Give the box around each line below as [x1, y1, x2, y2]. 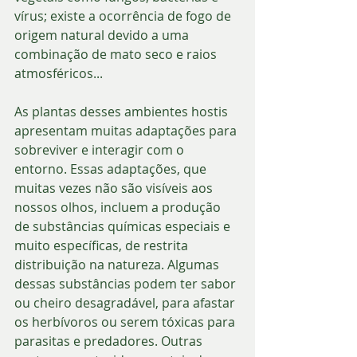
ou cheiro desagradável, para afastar [14, 293, 238, 312]
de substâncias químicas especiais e [14, 217, 233, 235]
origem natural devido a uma [14, 25, 192, 44]
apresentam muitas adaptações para [14, 121, 240, 139]
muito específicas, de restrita [14, 236, 191, 254]
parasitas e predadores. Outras [14, 331, 206, 350]
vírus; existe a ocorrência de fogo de [14, 6, 234, 25]
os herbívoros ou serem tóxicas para [14, 312, 238, 331]
